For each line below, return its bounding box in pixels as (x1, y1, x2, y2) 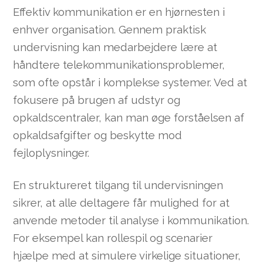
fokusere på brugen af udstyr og (13, 93, 181, 107)
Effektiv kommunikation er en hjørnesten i (13, 5, 225, 19)
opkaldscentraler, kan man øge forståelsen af (13, 111, 245, 124)
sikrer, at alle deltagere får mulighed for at (13, 195, 230, 209)
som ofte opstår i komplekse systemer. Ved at (13, 76, 248, 89)
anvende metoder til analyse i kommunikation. (13, 213, 249, 227)
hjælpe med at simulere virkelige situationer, (13, 248, 241, 262)
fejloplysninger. (13, 146, 90, 160)
